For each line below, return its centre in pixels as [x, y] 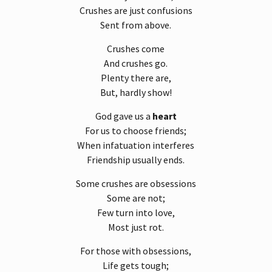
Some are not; [136, 198]
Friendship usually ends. [136, 160]
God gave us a [124, 116]
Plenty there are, [136, 78]
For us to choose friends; [136, 131]
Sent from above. [136, 25]
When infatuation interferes [136, 145]
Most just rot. [136, 227]
